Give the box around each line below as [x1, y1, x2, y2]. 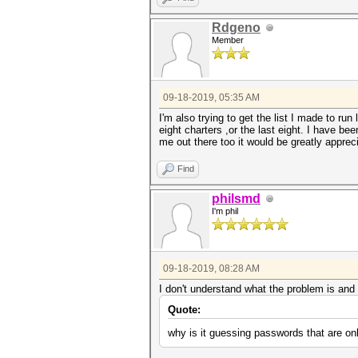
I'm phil [212, 206, 238, 216]
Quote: [168, 304, 201, 316]
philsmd [212, 192, 261, 205]
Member [212, 35, 244, 45]
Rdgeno [212, 21, 261, 34]
